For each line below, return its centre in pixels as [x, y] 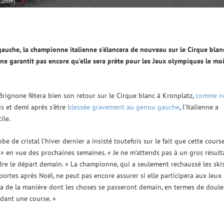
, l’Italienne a [199, 107]
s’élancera [113, 50]
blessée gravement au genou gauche [123, 107]
